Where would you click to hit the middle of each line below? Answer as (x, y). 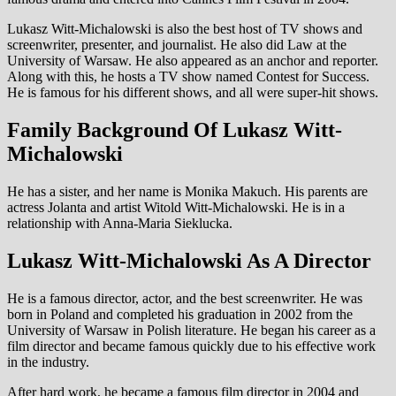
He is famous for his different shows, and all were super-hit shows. (193, 93)
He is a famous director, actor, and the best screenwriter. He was (185, 299)
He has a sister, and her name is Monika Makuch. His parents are (187, 192)
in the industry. (48, 362)
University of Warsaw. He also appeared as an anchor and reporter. (193, 61)
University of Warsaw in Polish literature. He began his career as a (191, 331)
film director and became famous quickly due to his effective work (191, 346)
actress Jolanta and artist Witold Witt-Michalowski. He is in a (176, 208)
